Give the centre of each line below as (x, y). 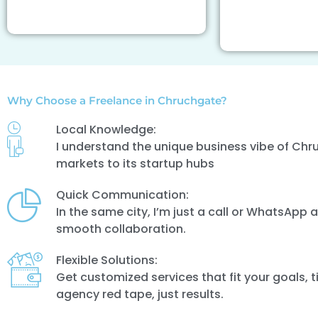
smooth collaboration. (121, 229)
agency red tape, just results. (139, 294)
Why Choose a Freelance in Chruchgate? (117, 100)
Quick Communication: (122, 195)
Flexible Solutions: (106, 260)
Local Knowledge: (106, 130)
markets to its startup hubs (135, 164)
